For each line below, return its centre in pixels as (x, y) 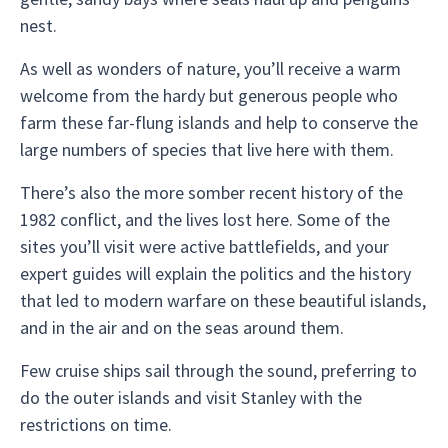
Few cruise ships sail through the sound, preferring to (218, 370)
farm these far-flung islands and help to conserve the (219, 122)
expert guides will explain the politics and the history (215, 273)
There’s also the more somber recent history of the (211, 192)
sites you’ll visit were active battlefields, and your (204, 246)
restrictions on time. (96, 424)
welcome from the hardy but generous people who (209, 95)
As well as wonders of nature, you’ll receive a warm (210, 68)
